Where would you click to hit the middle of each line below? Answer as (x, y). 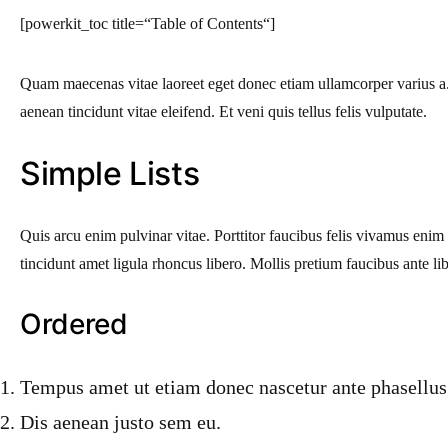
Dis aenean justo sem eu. (120, 422)
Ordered (74, 324)
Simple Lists (110, 173)
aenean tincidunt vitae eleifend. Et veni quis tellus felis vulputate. (223, 111)
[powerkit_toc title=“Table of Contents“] (147, 23)
